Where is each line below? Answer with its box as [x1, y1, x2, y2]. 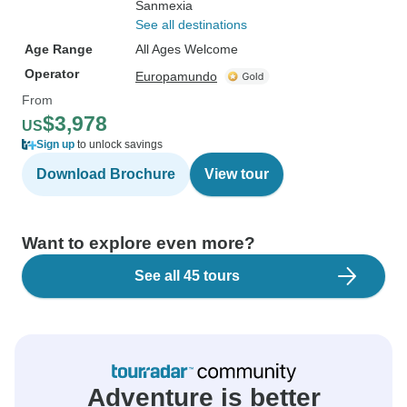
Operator [25, 66, 79, 81]
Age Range [25, 42, 93, 56]
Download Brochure [36, 166, 175, 182]
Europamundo [135, 69, 217, 84]
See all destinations [135, 17, 247, 32]
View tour [204, 166, 269, 182]
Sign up [36, 138, 74, 151]
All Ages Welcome [135, 42, 238, 56]
